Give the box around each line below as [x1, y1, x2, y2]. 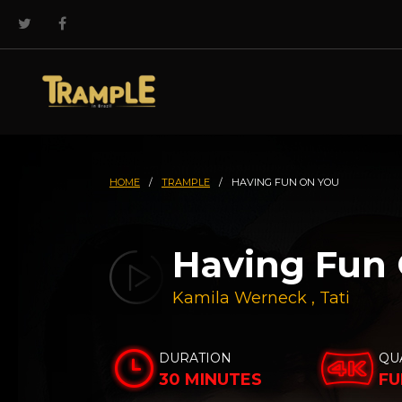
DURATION [159, 350, 232, 366]
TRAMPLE [162, 176, 210, 188]
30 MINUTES [159, 370, 262, 389]
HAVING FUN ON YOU [232, 176, 339, 188]
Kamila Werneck [172, 288, 307, 308]
